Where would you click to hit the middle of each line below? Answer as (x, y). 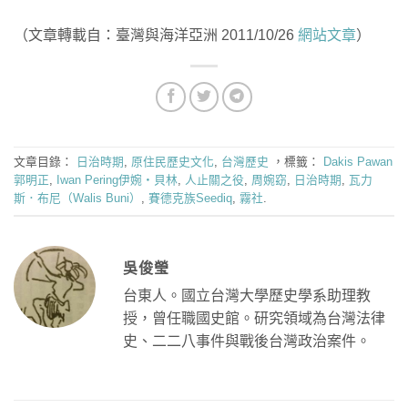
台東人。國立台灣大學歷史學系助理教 (247, 295)
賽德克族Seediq (190, 198)
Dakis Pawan (358, 162)
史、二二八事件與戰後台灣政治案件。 (247, 341)
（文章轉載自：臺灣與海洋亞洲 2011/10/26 (156, 35)
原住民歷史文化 (173, 162)
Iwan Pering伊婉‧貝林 (117, 180)
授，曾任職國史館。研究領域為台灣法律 (254, 318)
